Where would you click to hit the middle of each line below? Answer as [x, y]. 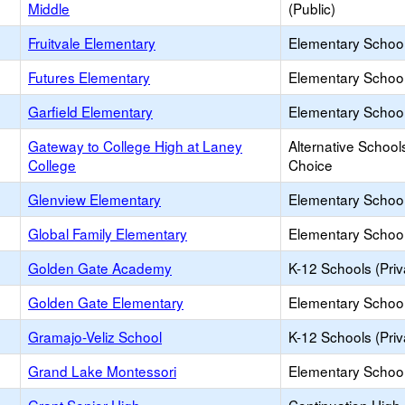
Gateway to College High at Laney [135, 146]
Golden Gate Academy [100, 268]
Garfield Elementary [90, 111]
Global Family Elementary [108, 233]
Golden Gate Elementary [106, 302]
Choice [311, 165]
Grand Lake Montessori [102, 371]
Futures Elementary [89, 77]
